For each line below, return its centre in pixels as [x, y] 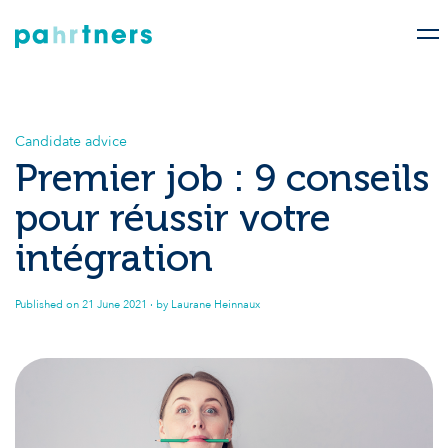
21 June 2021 [114, 305]
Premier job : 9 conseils [222, 177]
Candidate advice [71, 141]
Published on [48, 305]
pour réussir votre [173, 217]
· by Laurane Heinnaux [203, 305]
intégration [114, 257]
